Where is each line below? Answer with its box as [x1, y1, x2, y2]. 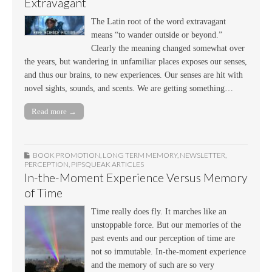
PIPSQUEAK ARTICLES [71, 160, 144, 169]
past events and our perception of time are [91, 234, 235, 243]
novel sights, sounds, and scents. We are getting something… [24, 83, 233, 93]
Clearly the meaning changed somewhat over [91, 43, 245, 53]
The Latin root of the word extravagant [91, 16, 226, 26]
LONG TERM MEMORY [103, 151, 177, 160]
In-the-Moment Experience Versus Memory [24, 171, 248, 185]
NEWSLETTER [180, 151, 225, 160]
